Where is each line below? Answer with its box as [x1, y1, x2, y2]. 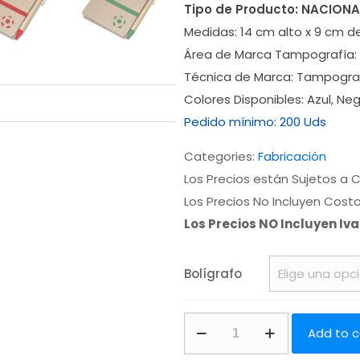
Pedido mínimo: [183, 113, 280, 130]
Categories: [183, 148, 258, 165]
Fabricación [257, 148, 326, 165]
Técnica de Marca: [183, 68, 297, 85]
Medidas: [183, 23, 240, 40]
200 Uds [279, 113, 326, 130]
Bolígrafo [183, 264, 242, 282]
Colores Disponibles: [183, 91, 307, 108]
